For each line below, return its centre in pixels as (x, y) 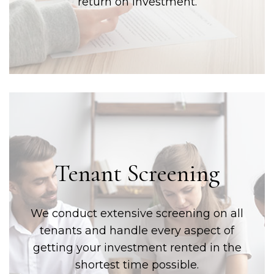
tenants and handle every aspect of (137, 230)
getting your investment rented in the (137, 247)
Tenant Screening (137, 173)
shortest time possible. (137, 265)
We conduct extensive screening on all (137, 213)
